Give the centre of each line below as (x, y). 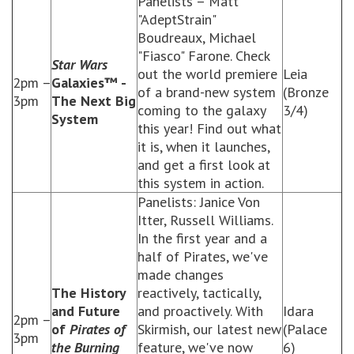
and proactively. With (200, 311)
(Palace (305, 329)
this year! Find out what (209, 128)
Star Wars (79, 64)
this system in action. (201, 183)
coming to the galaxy (201, 110)
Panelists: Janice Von (199, 202)
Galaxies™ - (88, 83)
